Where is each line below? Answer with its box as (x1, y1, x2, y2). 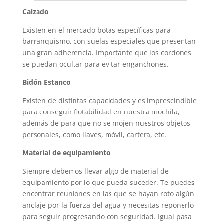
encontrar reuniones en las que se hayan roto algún (22, 189, 194, 198)
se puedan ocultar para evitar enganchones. (22, 59, 169, 69)
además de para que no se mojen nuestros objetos (22, 118, 190, 128)
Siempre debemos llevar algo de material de (22, 166, 169, 176)
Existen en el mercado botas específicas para (22, 25, 171, 35)
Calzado (22, 7, 49, 16)
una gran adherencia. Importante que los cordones (22, 48, 191, 57)
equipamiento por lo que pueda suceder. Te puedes (22, 178, 195, 187)
